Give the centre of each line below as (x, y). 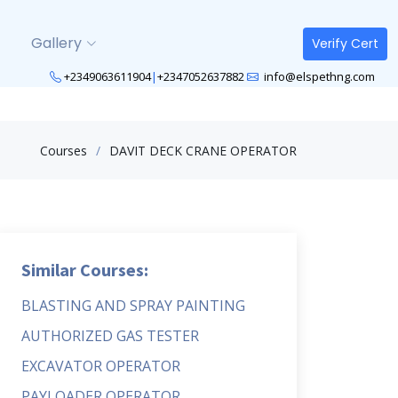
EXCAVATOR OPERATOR (101, 366)
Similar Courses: (85, 270)
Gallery (56, 43)
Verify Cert (345, 43)
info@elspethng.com (318, 76)
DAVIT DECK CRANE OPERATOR (203, 150)
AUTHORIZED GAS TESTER (110, 336)
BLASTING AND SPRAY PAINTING (133, 306)
